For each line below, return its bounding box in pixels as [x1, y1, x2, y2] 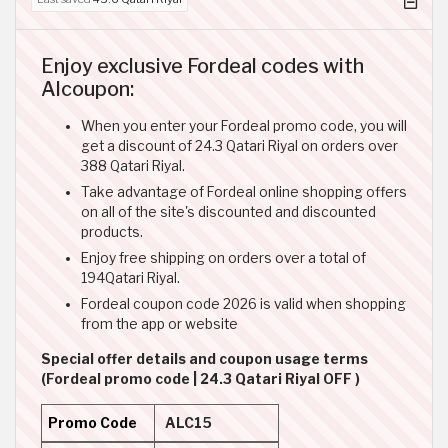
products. [81, 223, 143, 240]
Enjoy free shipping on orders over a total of [81, 249, 366, 266]
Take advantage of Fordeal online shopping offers [81, 183, 407, 200]
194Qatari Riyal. [81, 269, 180, 286]
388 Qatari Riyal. [81, 157, 185, 174]
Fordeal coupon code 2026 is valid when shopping [81, 295, 406, 312]
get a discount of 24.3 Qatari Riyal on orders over [81, 137, 398, 154]
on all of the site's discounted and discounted [81, 203, 376, 220]
